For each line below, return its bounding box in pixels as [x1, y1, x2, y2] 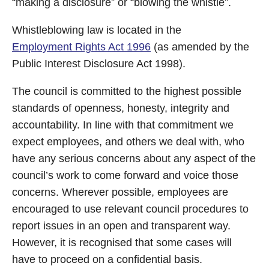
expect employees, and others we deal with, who [12, 136, 244, 148]
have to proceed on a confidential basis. [12, 253, 202, 265]
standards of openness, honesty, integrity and [12, 102, 229, 114]
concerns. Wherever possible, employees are [12, 186, 228, 198]
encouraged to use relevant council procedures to [12, 203, 249, 215]
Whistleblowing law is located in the [12, 24, 181, 36]
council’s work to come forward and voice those [12, 169, 238, 181]
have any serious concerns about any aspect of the [12, 153, 256, 165]
